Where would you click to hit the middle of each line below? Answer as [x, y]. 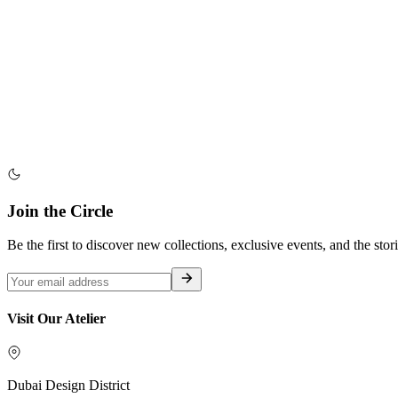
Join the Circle [60, 211]
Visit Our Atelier [56, 318]
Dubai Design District [68, 385]
